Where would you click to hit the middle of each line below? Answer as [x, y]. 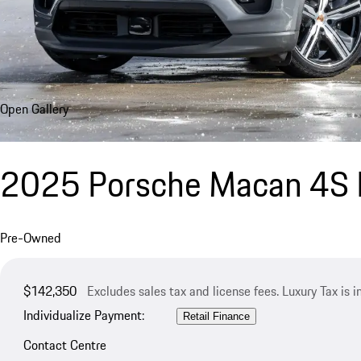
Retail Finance [216, 317]
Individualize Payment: [83, 315]
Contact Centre [64, 344]
